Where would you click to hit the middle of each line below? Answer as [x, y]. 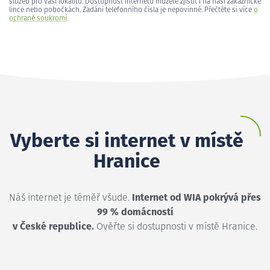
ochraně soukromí [38, 18]
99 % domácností [135, 212]
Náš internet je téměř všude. [71, 197]
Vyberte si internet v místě [127, 141]
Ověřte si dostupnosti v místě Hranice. [176, 226]
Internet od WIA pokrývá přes [196, 197]
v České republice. [53, 226]
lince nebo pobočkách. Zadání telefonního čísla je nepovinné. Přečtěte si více [131, 10]
